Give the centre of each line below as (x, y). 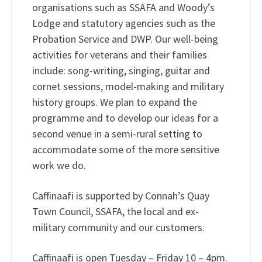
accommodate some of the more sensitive (126, 150)
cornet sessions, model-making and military (128, 87)
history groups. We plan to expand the (115, 102)
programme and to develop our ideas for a (125, 118)
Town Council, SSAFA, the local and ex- (116, 212)
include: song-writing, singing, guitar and (121, 71)
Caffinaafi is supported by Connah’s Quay (121, 196)
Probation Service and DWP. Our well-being (125, 39)
